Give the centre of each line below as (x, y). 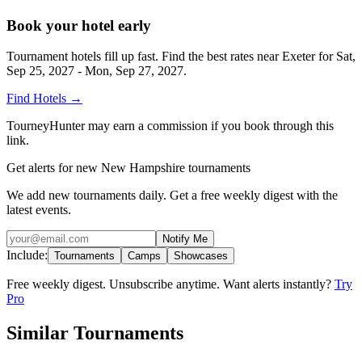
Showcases (201, 256)
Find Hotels (38, 99)
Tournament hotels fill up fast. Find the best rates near (144, 57)
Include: (27, 255)
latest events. (39, 210)
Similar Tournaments (95, 333)
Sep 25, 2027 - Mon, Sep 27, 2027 (95, 71)
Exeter (299, 57)
